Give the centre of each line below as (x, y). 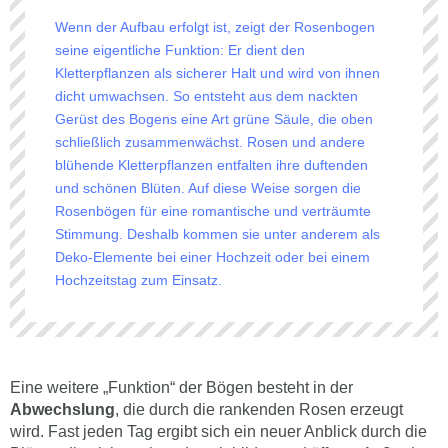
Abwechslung (62, 409)
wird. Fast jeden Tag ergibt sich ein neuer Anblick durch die (218, 431)
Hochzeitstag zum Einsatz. (138, 280)
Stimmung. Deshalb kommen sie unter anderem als (217, 234)
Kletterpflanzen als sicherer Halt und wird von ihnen (217, 73)
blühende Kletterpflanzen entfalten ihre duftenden (211, 165)
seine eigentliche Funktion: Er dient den (180, 50)
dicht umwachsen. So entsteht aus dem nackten (206, 96)
